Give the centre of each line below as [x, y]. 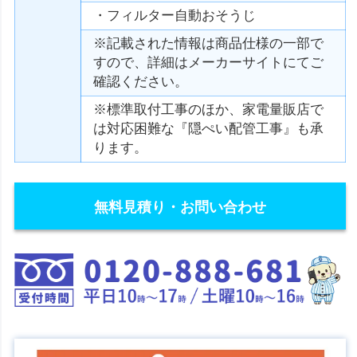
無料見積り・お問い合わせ [180, 207]
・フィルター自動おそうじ [175, 16]
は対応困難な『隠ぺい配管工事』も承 [209, 129]
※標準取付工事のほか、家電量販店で [209, 110]
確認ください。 [141, 82]
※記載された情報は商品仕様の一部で [209, 43]
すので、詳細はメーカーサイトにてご [209, 63]
